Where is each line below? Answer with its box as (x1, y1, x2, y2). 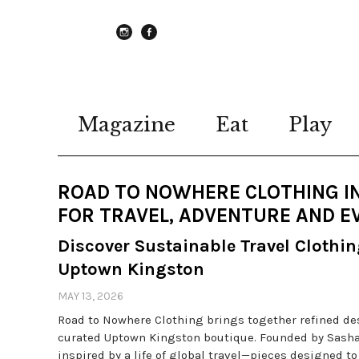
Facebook (141, 38, 205, 54)
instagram (116, 38, 187, 54)
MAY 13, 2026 (58, 289, 123, 303)
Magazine (78, 113, 175, 136)
